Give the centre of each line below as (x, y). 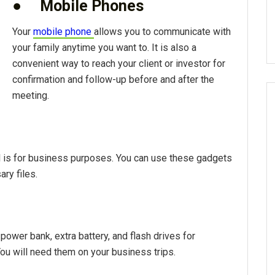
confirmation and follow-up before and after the (113, 80)
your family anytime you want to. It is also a (104, 48)
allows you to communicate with (162, 32)
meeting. (31, 96)
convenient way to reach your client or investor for (119, 64)
